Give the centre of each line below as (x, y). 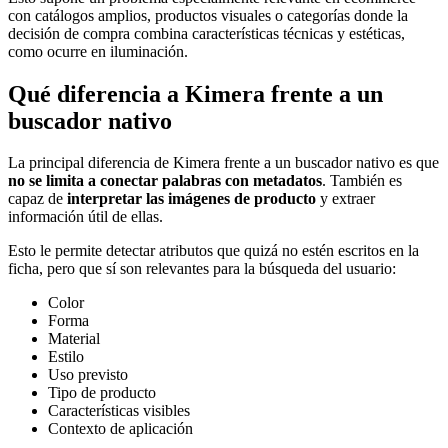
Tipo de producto (102, 393)
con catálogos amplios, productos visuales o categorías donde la (208, 15)
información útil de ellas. (87, 217)
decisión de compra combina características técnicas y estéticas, (206, 33)
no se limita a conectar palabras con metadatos (165, 181)
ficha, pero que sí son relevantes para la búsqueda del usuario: (202, 269)
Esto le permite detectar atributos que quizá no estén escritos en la (213, 251)
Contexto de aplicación (120, 429)
